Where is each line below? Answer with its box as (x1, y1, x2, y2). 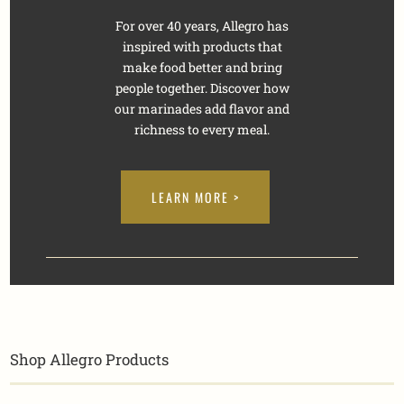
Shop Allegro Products (10, 349, 170, 371)
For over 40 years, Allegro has (115, 17, 289, 35)
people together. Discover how (115, 79, 289, 97)
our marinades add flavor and (115, 100, 289, 118)
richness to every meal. (134, 121, 270, 139)
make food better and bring (122, 59, 282, 77)
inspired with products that (122, 38, 282, 56)
